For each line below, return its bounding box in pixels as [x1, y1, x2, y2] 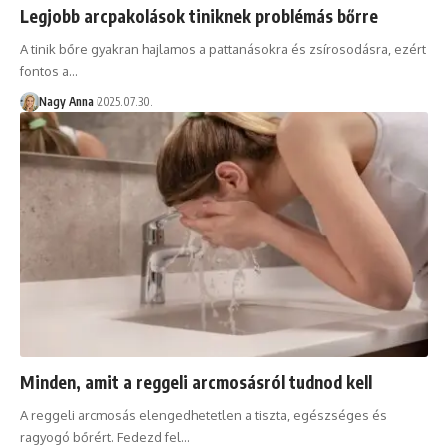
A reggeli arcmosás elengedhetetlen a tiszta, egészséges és [20, 406, 387, 423]
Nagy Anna [38, 94, 94, 110]
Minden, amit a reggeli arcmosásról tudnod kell [20, 370, 372, 393]
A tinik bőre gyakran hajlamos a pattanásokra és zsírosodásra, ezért [20, 41, 426, 58]
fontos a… [20, 63, 78, 80]
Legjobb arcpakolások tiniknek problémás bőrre [20, 5, 378, 28]
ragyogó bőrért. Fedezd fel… [20, 428, 190, 445]
